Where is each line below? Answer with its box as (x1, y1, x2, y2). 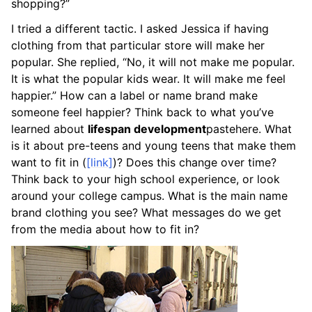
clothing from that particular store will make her (11, 38, 265, 52)
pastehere (206, 121, 258, 136)
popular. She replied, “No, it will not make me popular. (11, 54, 295, 69)
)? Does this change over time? (113, 155, 276, 169)
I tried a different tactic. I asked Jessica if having (11, 21, 269, 36)
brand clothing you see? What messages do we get (11, 205, 281, 219)
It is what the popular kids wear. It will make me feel (11, 71, 286, 86)
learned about (11, 121, 88, 136)
